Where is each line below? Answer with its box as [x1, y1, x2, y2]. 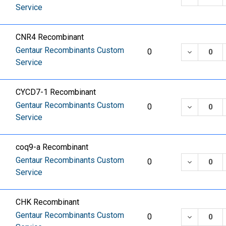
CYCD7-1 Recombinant [16, 87, 96, 97]
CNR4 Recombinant [16, 32, 84, 42]
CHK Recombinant [16, 197, 80, 207]
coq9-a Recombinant [16, 142, 89, 152]
